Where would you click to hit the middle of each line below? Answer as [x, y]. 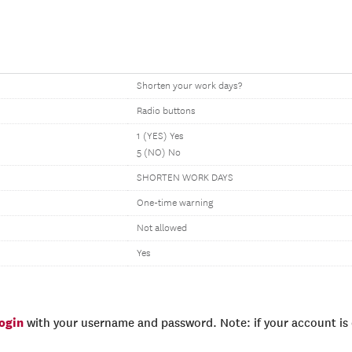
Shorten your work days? [189, 86]
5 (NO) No [159, 153]
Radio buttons [166, 111]
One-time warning [175, 203]
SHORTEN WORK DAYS [185, 178]
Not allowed [162, 228]
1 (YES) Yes [160, 136]
